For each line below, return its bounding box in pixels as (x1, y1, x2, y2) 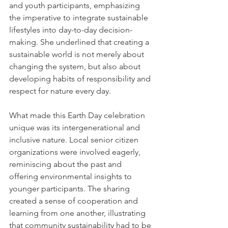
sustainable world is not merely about (9, 49, 146, 60)
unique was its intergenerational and (9, 123, 142, 133)
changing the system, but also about (9, 62, 142, 72)
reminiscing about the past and (9, 159, 124, 169)
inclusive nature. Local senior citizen (9, 135, 140, 145)
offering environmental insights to (9, 172, 134, 182)
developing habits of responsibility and (9, 74, 153, 84)
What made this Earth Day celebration (9, 110, 147, 121)
